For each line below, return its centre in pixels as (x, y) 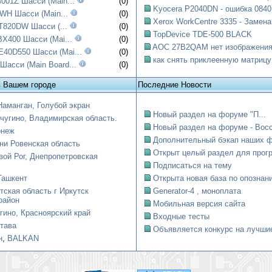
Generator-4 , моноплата (197, 191)
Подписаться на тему (192, 165)
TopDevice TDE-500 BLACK (202, 34)
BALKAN (23, 238)
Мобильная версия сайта (199, 204)
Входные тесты (181, 216)
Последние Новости (175, 85)
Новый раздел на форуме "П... (209, 114)
